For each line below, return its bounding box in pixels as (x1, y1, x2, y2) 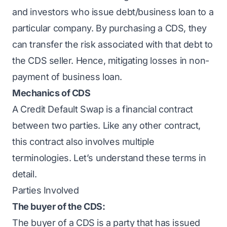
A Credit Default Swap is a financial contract (12, 104, 194, 115)
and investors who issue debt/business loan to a (12, 7, 214, 17)
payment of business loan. (12, 71, 123, 82)
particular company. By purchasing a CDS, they (12, 23, 207, 33)
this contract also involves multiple (12, 136, 155, 147)
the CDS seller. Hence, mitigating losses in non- (12, 55, 209, 66)
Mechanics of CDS (12, 88, 91, 98)
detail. (12, 169, 37, 179)
